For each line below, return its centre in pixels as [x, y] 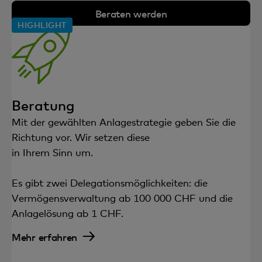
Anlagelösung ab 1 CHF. [68, 213]
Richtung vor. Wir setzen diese [81, 137]
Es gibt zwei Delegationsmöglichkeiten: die [110, 183]
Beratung [43, 105]
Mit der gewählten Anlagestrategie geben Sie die [124, 122]
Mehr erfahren [45, 237]
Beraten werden [131, 13]
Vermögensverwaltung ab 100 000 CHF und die [122, 198]
